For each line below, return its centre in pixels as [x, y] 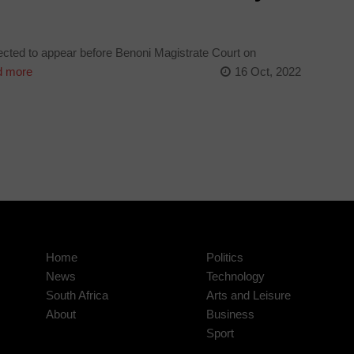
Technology [235, 276]
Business [230, 314]
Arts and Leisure [248, 295]
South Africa [77, 295]
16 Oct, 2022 [267, 71]
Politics [224, 257]
